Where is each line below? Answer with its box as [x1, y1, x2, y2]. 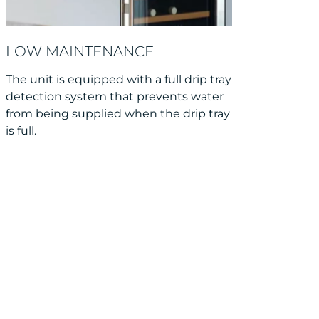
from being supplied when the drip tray [6, 106, 230, 120]
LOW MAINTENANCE [6, 42, 154, 60]
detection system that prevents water [6, 89, 224, 103]
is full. [6, 123, 36, 137]
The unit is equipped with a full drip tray [6, 72, 231, 86]
